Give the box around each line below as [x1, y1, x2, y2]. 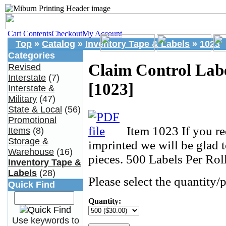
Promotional [8, 115, 56, 125]
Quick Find [8, 180, 55, 190]
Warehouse [8, 147, 54, 157]
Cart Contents [8, 29, 51, 38]
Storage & [8, 136, 48, 146]
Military [8, 94, 37, 104]
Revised [8, 62, 41, 72]
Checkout [51, 29, 82, 38]
